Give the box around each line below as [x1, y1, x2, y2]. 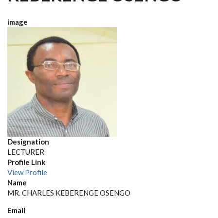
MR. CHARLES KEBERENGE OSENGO [7, 188, 130, 197]
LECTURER [7, 147, 44, 156]
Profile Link [7, 158, 45, 166]
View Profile [7, 168, 47, 177]
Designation [7, 137, 49, 146]
